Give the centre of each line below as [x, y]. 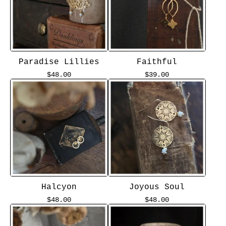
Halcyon [59, 187]
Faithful [157, 62]
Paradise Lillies [59, 62]
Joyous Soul [157, 187]
